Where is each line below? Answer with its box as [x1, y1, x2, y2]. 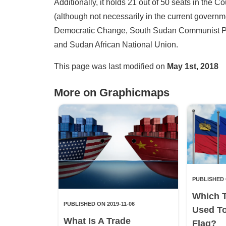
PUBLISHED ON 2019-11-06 [63, 200, 135, 207]
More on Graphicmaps [54, 86, 169, 99]
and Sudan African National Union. [54, 40, 178, 49]
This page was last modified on [54, 62, 167, 71]
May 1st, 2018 [167, 62, 218, 71]
